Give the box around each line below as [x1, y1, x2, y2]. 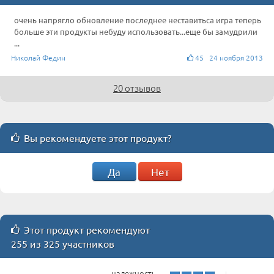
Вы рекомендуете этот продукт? [24, 131, 171, 144]
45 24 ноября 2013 [193, 52, 263, 62]
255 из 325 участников [11, 237, 114, 250]
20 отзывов [113, 81, 161, 94]
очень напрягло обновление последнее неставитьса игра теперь [14, 14, 261, 25]
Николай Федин [11, 52, 65, 62]
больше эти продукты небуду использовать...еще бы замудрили [14, 26, 257, 37]
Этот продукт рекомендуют [20, 223, 150, 235]
